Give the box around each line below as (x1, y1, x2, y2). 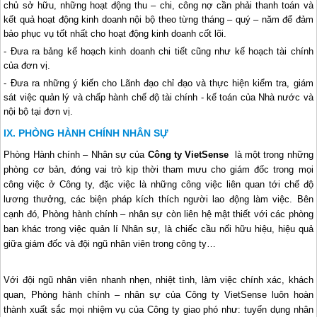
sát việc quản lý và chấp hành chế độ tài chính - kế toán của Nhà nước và (4, 91, 313, 103)
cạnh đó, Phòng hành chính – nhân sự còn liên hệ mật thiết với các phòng (4, 208, 313, 219)
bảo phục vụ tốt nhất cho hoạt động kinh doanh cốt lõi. (4, 28, 227, 39)
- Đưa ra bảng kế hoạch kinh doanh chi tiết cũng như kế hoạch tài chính (4, 45, 313, 57)
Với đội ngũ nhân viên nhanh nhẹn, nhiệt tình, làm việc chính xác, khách (4, 274, 313, 285)
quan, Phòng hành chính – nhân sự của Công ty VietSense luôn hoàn (4, 289, 313, 300)
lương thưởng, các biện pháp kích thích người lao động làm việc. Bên (4, 193, 313, 204)
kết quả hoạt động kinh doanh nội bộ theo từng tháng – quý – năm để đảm (4, 13, 313, 25)
